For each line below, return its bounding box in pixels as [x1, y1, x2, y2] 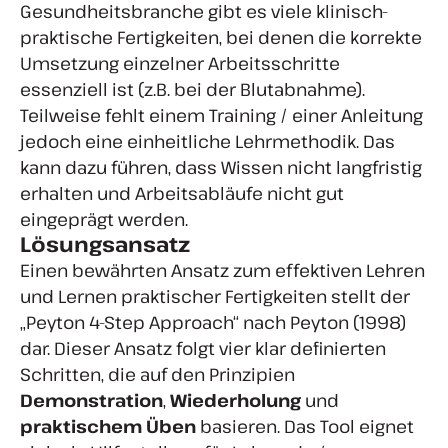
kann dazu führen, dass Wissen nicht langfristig [20, 155, 422, 180]
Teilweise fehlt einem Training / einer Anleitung [20, 103, 423, 128]
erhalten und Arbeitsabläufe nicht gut [20, 181, 344, 206]
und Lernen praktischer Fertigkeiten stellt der [20, 284, 410, 309]
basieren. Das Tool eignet [196, 414, 414, 439]
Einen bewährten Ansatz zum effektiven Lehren [20, 258, 425, 283]
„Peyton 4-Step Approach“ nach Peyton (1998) [20, 310, 406, 335]
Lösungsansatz [20, 230, 190, 259]
